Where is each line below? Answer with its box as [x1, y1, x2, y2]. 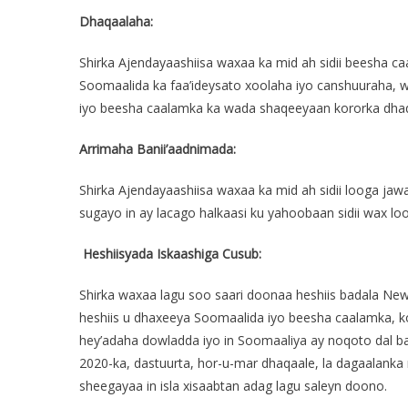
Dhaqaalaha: [79, 13, 153, 30]
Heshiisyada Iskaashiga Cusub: [83, 245, 261, 262]
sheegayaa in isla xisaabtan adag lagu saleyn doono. [79, 377, 387, 394]
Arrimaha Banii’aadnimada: [79, 140, 236, 158]
